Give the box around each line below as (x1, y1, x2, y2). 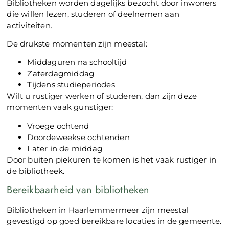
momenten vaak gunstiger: (7, 102, 113, 112)
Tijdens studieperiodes (27, 80, 115, 90)
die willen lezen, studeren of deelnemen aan (7, 9, 180, 19)
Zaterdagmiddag (27, 68, 95, 79)
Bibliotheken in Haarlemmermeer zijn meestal (7, 205, 189, 215)
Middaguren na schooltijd (27, 57, 127, 67)
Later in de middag (27, 143, 103, 153)
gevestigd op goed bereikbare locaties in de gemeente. (7, 216, 222, 226)
